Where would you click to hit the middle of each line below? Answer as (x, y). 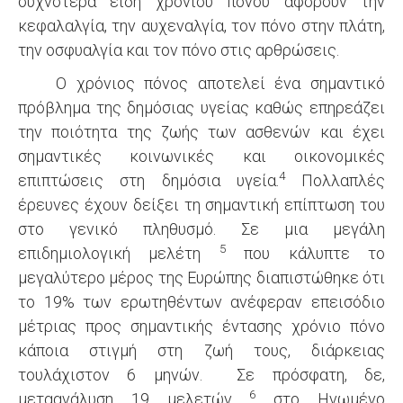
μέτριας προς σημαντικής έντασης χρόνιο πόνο (201, 326)
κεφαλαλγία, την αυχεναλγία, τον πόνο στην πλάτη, (201, 26)
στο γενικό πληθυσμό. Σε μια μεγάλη (201, 229)
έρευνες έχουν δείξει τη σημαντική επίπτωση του (201, 205)
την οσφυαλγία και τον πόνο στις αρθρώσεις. (179, 50)
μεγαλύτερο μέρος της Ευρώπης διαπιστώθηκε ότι (201, 278)
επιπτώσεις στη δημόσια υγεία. (148, 180)
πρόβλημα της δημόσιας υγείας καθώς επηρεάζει (201, 107)
